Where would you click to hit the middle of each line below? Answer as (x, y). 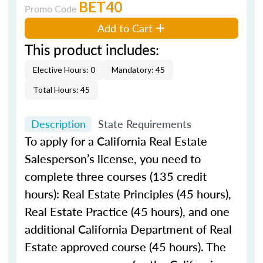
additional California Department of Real (128, 229)
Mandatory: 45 (138, 69)
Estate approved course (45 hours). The (125, 247)
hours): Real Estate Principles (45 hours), (128, 194)
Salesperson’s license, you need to (113, 159)
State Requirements (144, 124)
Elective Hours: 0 (64, 69)
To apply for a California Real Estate (116, 141)
